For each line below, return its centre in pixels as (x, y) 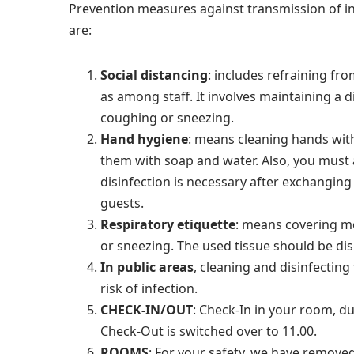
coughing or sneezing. (167, 118)
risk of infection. (149, 288)
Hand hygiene (144, 139)
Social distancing (154, 75)
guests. (122, 203)
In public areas (147, 267)
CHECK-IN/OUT (147, 310)
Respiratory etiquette (168, 224)
